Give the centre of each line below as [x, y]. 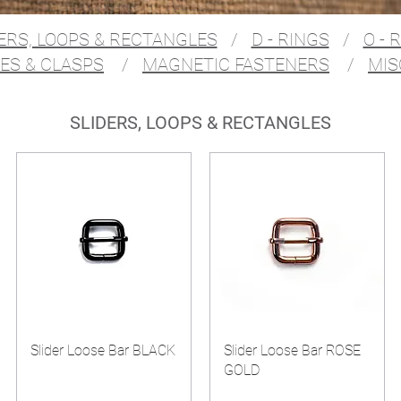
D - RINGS [290, 39]
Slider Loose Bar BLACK [102, 351]
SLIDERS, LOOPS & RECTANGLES [200, 123]
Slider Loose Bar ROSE [292, 351]
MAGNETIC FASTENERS [236, 64]
